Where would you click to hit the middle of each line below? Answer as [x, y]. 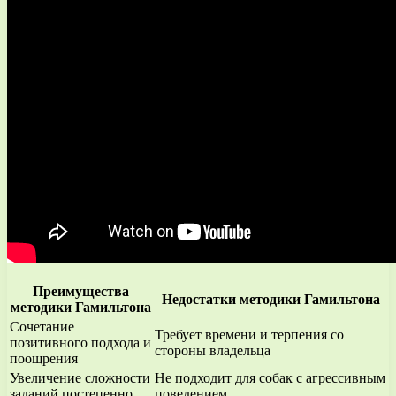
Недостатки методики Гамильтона [270, 299]
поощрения [44, 358]
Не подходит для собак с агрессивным [270, 377]
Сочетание [42, 326]
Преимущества [80, 291]
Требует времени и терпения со [249, 334]
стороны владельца [213, 350]
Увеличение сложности [80, 377]
